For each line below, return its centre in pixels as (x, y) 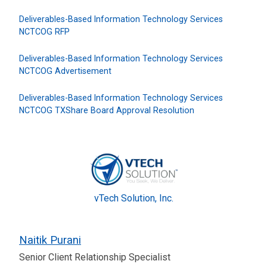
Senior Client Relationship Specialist (95, 257)
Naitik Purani (50, 240)
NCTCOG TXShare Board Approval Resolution (107, 111)
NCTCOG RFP (44, 32)
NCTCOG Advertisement (65, 71)
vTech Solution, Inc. (133, 198)
